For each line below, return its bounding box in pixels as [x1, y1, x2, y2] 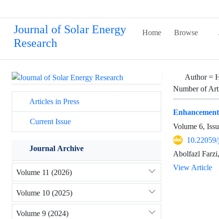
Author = [185, 72, 215, 82]
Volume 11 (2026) [16, 167, 72, 177]
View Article [173, 163, 212, 173]
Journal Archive [29, 144, 84, 153]
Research [14, 37, 57, 50]
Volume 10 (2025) [16, 188, 72, 197]
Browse [174, 28, 198, 37]
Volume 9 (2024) [16, 208, 68, 218]
